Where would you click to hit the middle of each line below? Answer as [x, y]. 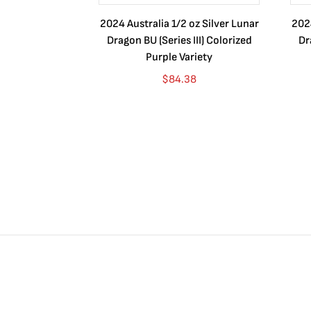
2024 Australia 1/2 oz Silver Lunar [179, 24]
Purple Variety [179, 57]
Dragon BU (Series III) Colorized [179, 41]
